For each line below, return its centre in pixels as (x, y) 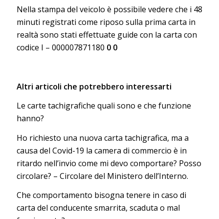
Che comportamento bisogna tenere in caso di (101, 195)
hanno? (30, 119)
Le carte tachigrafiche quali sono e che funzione (104, 106)
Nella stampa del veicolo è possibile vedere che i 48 (109, 10)
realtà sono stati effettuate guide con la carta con (107, 35)
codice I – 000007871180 (61, 48)
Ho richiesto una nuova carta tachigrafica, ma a (102, 138)
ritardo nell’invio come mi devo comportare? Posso (109, 163)
